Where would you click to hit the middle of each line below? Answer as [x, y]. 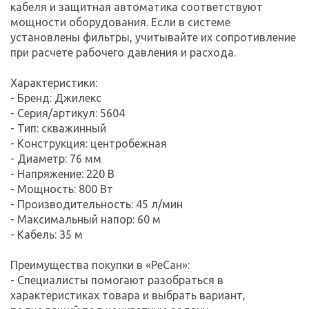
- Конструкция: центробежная [89, 143]
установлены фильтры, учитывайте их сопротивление [153, 37]
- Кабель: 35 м [47, 234]
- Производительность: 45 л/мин [97, 204]
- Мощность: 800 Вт [62, 189]
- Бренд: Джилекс [56, 98]
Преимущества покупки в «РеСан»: [100, 265]
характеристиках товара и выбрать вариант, [128, 295]
